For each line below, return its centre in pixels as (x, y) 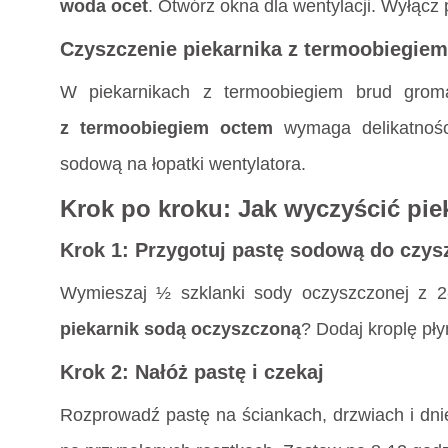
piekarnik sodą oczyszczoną (180, 328)
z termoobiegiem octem (166, 127)
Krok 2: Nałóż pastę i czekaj (192, 371)
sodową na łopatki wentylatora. (183, 163)
